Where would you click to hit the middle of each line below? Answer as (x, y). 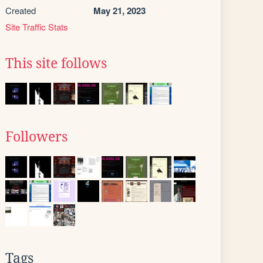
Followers (36, 137)
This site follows (56, 63)
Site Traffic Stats (37, 27)
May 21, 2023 (119, 11)
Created (21, 10)
